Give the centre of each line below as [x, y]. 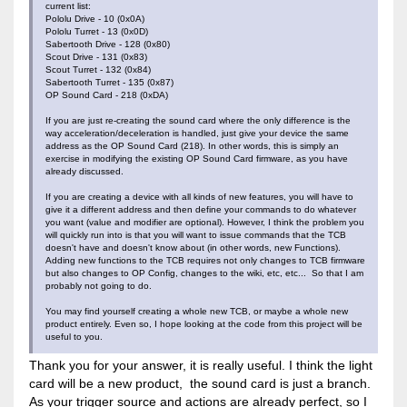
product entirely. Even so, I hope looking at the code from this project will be [203, 323]
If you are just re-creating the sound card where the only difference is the [198, 120]
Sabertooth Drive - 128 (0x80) [107, 44]
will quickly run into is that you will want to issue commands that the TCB [195, 234]
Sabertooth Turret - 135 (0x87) [109, 82]
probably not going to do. [98, 285]
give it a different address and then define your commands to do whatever [200, 209]
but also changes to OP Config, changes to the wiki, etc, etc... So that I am [204, 273]
